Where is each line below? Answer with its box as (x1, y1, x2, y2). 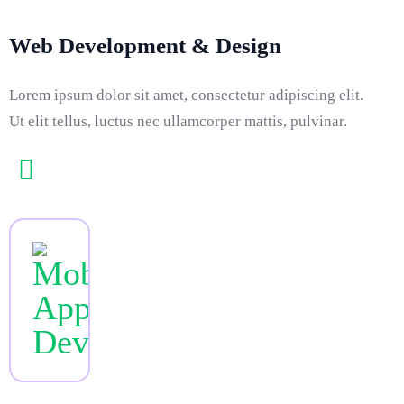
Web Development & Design (9, 33, 281, 58)
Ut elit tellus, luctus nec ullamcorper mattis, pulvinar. (9, 113, 347, 130)
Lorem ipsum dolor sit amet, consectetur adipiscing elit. (9, 87, 363, 104)
